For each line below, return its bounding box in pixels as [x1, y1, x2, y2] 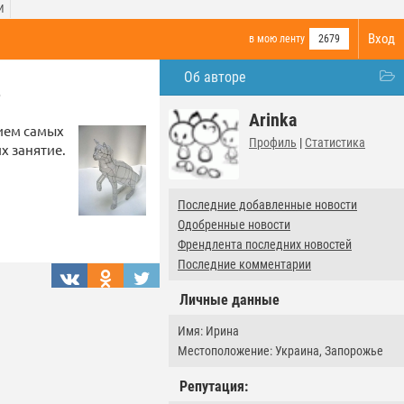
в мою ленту [249, 32, 305, 45]
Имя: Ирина [178, 324, 239, 338]
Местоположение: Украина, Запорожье [178, 344, 383, 358]
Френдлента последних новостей [178, 237, 352, 252]
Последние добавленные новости [178, 197, 357, 212]
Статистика [305, 135, 365, 150]
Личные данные [179, 291, 280, 308]
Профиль [249, 135, 297, 150]
